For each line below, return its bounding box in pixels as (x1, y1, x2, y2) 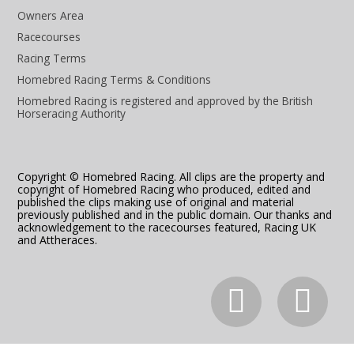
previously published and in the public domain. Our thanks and (17, 206, 333, 222)
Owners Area (17, 7, 85, 23)
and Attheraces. (17, 232, 98, 247)
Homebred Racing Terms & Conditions (17, 71, 212, 87)
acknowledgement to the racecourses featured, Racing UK (17, 219, 317, 235)
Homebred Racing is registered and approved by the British (17, 92, 314, 108)
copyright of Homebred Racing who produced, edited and (17, 181, 311, 197)
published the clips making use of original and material (17, 194, 295, 209)
